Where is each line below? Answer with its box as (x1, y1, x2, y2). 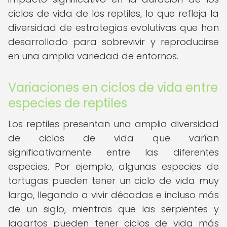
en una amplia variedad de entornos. (8, 50, 178, 62)
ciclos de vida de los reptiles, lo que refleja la (8, 7, 219, 20)
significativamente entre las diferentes (8, 146, 219, 159)
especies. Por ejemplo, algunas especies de (8, 160, 219, 173)
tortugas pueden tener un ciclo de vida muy (8, 174, 219, 187)
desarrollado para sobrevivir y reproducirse (8, 35, 219, 48)
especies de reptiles (8, 95, 127, 111)
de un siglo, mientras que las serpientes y (8, 203, 219, 215)
